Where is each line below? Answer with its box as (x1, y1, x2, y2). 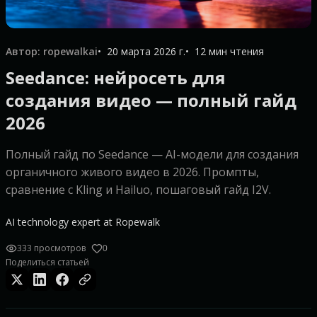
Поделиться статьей (6, 256, 89, 268)
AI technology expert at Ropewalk (6, 215, 160, 229)
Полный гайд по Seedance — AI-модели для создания (6, 146, 299, 162)
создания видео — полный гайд (6, 88, 296, 112)
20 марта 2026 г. (107, 45, 185, 58)
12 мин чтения (195, 45, 264, 58)
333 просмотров (17, 242, 86, 254)
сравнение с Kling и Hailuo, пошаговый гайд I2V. (6, 182, 271, 197)
